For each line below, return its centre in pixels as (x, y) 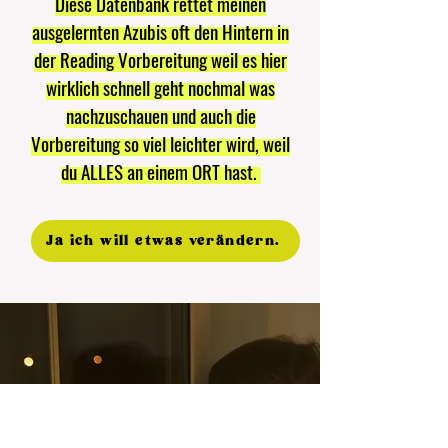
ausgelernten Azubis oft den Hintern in (160, 31)
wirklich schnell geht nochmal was (160, 87)
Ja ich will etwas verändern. (163, 240)
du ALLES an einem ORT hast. (160, 171)
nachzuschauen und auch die (160, 115)
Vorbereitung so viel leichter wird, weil (160, 143)
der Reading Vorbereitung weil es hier (160, 59)
